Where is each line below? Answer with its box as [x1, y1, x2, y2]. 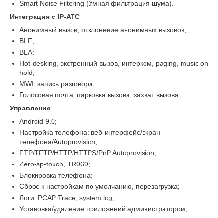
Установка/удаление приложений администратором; [19, 204, 187, 213]
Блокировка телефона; [19, 171, 92, 179]
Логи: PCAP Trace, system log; [19, 193, 114, 201]
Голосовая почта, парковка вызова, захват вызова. [19, 91, 181, 99]
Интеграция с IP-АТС [10, 12, 80, 20]
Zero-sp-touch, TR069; [19, 160, 90, 168]
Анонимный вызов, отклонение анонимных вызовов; [19, 25, 186, 34]
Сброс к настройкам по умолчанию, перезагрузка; [19, 182, 180, 190]
